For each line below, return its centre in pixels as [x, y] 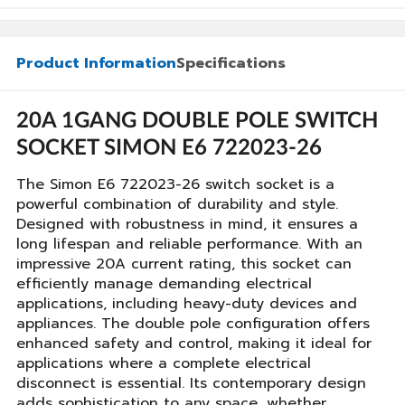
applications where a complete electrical [164, 363]
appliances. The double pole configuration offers [193, 324]
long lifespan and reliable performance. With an [189, 244]
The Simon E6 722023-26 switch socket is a [175, 184]
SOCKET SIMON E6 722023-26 [169, 148]
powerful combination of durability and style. [177, 204]
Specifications [231, 63]
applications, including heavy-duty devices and [187, 304]
